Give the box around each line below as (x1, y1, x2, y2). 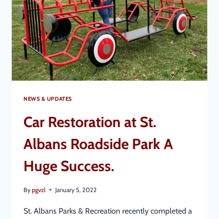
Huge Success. (23, 156, 114, 175)
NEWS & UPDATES (23, 95, 72, 102)
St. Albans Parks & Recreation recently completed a (23, 206, 192, 216)
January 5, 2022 (55, 186, 97, 194)
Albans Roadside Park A (23, 134, 173, 153)
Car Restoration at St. (23, 112, 156, 131)
